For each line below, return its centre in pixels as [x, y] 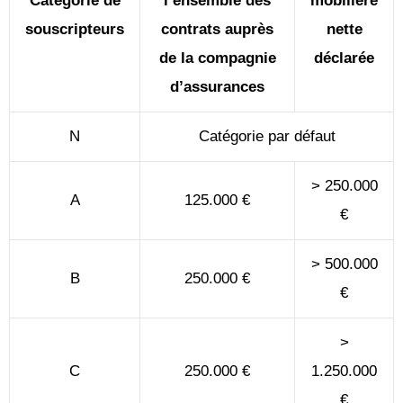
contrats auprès [217, 30]
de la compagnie [217, 58]
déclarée [344, 58]
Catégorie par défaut [267, 137]
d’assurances [217, 87]
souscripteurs [75, 30]
